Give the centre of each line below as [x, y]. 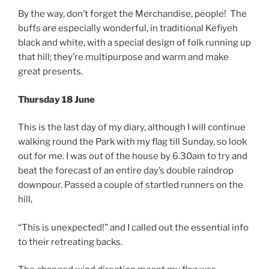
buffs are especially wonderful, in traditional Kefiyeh [128, 29]
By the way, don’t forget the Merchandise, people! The [132, 14]
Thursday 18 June [56, 99]
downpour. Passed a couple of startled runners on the [131, 185]
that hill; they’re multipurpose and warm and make [123, 57]
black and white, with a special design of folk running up [134, 43]
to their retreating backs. [71, 242]
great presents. [51, 72]
